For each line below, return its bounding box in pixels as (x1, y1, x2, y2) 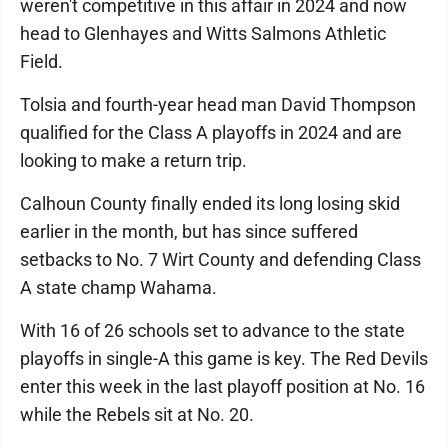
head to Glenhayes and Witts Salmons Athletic (20, 22, 386, 44)
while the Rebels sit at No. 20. (20, 403, 254, 425)
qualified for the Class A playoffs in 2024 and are (20, 121, 402, 143)
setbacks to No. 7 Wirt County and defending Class (20, 248, 421, 270)
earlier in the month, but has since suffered (20, 220, 358, 242)
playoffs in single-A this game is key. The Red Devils (20, 347, 428, 369)
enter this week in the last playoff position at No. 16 (20, 375, 425, 397)
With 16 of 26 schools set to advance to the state (20, 319, 405, 341)
